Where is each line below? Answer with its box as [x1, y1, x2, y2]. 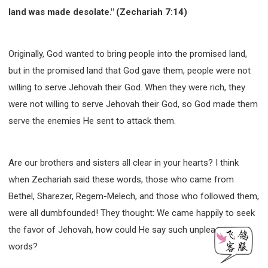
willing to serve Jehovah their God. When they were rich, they [8, 81, 245, 93]
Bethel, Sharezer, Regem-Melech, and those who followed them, [8, 190, 259, 202]
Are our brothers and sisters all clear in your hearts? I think [8, 157, 239, 168]
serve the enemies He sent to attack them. [8, 115, 176, 126]
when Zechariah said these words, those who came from [8, 173, 234, 185]
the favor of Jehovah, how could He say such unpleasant [8, 224, 233, 235]
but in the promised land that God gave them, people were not [8, 65, 251, 76]
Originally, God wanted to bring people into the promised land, [8, 48, 247, 59]
